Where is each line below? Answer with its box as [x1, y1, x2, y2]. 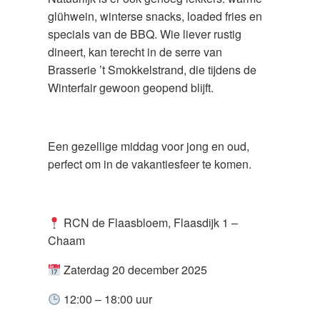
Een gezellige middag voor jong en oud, [48, 138, 249, 155]
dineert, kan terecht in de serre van [48, 44, 222, 61]
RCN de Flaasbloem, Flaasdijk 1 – [61, 214, 239, 231]
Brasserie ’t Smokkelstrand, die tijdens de [48, 61, 256, 79]
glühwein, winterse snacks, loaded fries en [48, 8, 262, 25]
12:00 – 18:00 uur [61, 291, 153, 308]
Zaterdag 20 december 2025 [61, 261, 208, 279]
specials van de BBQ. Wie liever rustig [48, 26, 241, 43]
